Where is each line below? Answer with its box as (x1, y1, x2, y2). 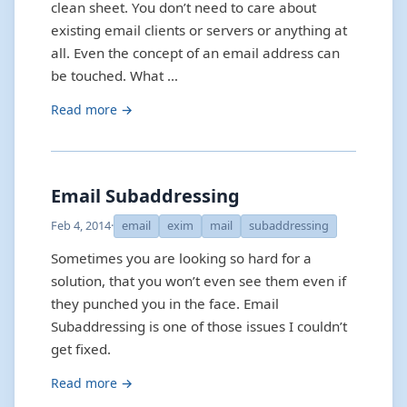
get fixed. (51, 340, 111, 359)
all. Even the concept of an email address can (51, 44, 340, 63)
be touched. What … (51, 66, 178, 85)
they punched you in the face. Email (51, 294, 279, 313)
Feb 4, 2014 (51, 217, 111, 234)
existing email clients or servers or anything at (51, 21, 347, 40)
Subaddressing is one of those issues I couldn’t (51, 317, 347, 336)
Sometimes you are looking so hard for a (51, 249, 312, 268)
